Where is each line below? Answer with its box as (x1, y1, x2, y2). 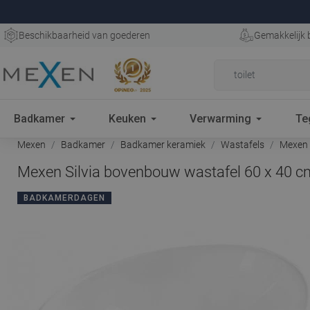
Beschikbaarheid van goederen (19, 30, 150, 41)
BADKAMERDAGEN (24, 193, 105, 203)
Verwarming (190, 111, 252, 125)
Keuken (109, 111, 147, 125)
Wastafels (221, 139, 264, 150)
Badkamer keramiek (120, 139, 206, 150)
